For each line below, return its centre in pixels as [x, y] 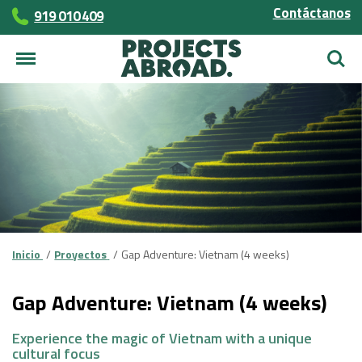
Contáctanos [311, 13]
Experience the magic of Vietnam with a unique [162, 338]
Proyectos [81, 254]
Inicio [26, 254]
